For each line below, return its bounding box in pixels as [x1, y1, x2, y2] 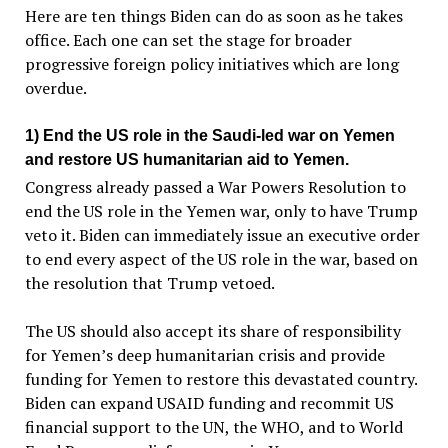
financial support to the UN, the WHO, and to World [24, 416, 403, 439]
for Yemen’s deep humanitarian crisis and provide [24, 344, 385, 367]
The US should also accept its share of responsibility [24, 320, 401, 343]
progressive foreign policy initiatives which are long [24, 53, 399, 75]
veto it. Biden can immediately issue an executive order [24, 224, 420, 247]
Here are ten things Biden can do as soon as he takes [24, 5, 403, 27]
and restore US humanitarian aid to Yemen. [24, 151, 349, 168]
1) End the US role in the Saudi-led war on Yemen [24, 127, 395, 144]
